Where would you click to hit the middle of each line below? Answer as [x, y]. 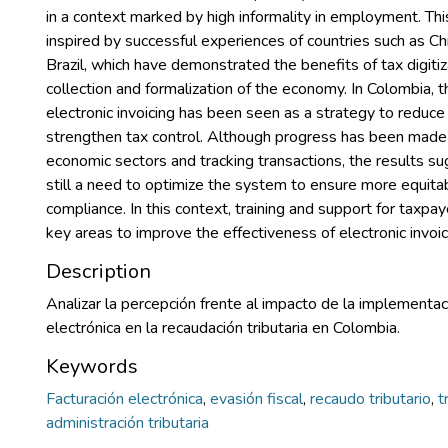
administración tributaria [127, 423]
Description [98, 271]
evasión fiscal [256, 399]
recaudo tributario [370, 399]
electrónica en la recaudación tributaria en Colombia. [223, 328]
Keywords [92, 366]
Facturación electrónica [124, 399]
